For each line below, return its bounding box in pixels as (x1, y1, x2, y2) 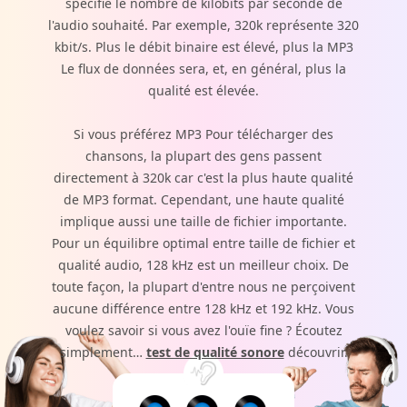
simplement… (59, 342, 146, 361)
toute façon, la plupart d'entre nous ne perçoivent (52, 277, 355, 295)
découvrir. (283, 342, 348, 361)
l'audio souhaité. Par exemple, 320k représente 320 (48, 15, 359, 34)
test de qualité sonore (145, 342, 284, 361)
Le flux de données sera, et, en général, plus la (61, 59, 346, 77)
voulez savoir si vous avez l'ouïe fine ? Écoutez (65, 321, 342, 339)
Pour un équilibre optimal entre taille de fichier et (52, 233, 355, 252)
